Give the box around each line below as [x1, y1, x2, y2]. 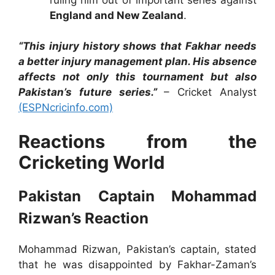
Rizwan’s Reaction [18, 209, 149, 227]
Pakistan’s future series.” [18, 86, 157, 99]
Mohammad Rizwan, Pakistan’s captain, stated [18, 242, 257, 255]
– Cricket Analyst [164, 86, 257, 99]
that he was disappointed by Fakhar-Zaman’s [18, 258, 257, 271]
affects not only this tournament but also [18, 71, 257, 83]
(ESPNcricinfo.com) [18, 101, 113, 114]
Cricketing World [18, 151, 165, 173]
